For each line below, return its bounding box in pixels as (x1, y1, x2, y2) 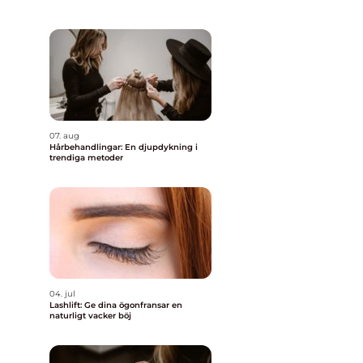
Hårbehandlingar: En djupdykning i (49, 142, 198, 152)
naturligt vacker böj (49, 310, 131, 321)
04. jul (49, 288, 75, 299)
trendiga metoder (49, 152, 123, 163)
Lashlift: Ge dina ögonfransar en (49, 300, 182, 310)
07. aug (49, 130, 79, 141)
